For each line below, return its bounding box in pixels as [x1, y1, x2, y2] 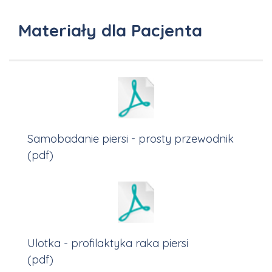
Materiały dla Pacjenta [18, 19, 202, 41]
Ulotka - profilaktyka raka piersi [27, 236, 188, 250]
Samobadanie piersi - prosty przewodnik [27, 132, 234, 146]
